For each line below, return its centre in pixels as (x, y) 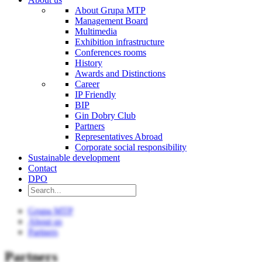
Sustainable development (74, 157)
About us (45, 221)
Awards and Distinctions (120, 73)
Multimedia (96, 31)
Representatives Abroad (119, 136)
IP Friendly (95, 94)
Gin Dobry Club (105, 115)
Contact (42, 168)
